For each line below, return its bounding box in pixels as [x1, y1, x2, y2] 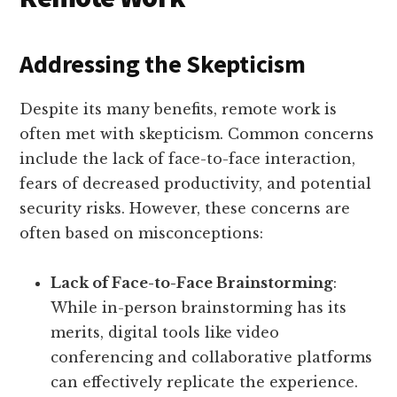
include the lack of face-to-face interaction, [19, 150, 356, 168]
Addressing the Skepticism [19, 48, 306, 81]
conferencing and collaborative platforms [51, 348, 373, 367]
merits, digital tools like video [51, 323, 280, 342]
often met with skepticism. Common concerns [19, 125, 375, 144]
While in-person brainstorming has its [51, 299, 347, 317]
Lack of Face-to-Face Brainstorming [51, 274, 334, 292]
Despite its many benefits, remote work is [19, 100, 338, 119]
